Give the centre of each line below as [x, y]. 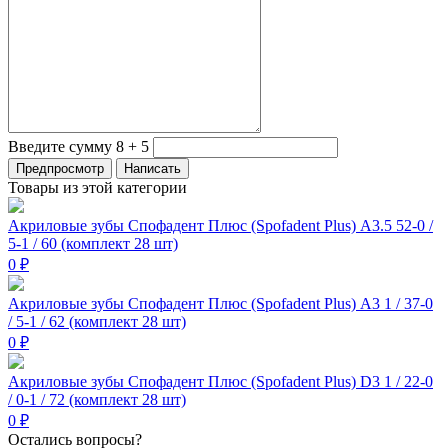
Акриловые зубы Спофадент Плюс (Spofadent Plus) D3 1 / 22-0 [220, 382]
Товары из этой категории [97, 188]
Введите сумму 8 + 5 [78, 147]
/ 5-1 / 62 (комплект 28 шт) [97, 322]
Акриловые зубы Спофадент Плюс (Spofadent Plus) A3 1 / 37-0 [220, 304]
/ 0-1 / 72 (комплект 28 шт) [97, 400]
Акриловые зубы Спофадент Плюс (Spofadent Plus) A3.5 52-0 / [220, 226]
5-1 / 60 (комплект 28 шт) [93, 244]
